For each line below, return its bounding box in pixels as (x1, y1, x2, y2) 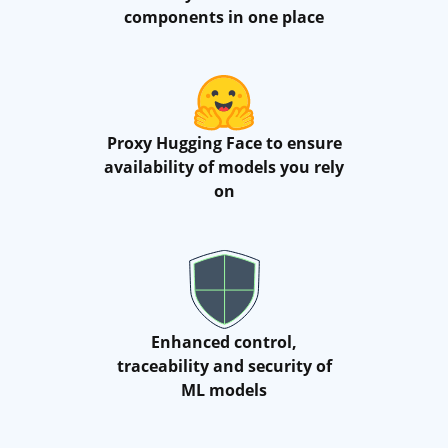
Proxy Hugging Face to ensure (106, 132, 342, 155)
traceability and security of (116, 355, 332, 378)
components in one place (124, 6, 324, 29)
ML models (181, 379, 267, 402)
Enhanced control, (151, 331, 297, 354)
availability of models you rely (104, 156, 344, 179)
